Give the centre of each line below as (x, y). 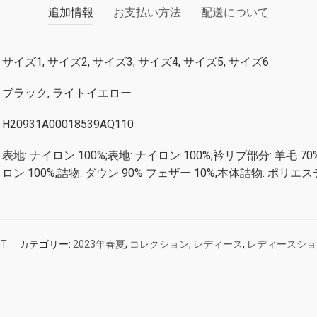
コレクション (159, 244)
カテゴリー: (46, 244)
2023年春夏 (99, 244)
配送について (235, 13)
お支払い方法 (147, 13)
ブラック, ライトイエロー (67, 93)
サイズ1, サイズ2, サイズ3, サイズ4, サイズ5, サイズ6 (136, 62)
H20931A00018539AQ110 (68, 125)
